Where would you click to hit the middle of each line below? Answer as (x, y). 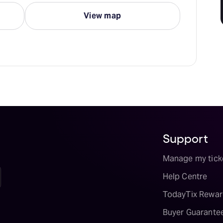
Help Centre (185, 176)
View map (102, 16)
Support (185, 138)
